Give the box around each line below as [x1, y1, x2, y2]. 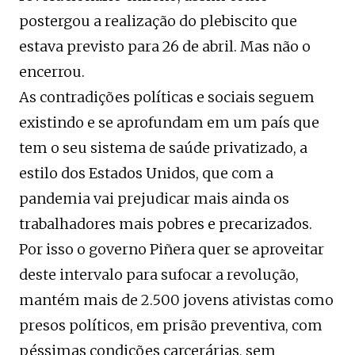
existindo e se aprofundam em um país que [19, 113, 319, 132]
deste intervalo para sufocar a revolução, [19, 265, 299, 284]
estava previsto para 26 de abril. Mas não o [19, 37, 311, 56]
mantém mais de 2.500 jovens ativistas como [19, 291, 334, 310]
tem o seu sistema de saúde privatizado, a [19, 139, 307, 158]
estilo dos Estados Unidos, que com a [19, 164, 273, 183]
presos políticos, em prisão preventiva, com [19, 316, 323, 335]
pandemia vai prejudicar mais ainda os [19, 189, 289, 208]
